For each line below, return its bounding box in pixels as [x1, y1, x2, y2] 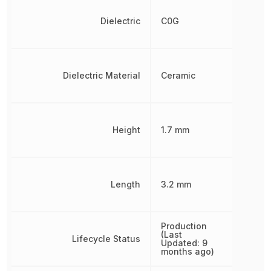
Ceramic [161, 70, 196, 80]
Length [111, 178, 141, 189]
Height [113, 124, 141, 135]
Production [161, 220, 207, 231]
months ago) [161, 246, 215, 256]
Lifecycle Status [72, 233, 141, 244]
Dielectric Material [63, 70, 141, 80]
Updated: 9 [161, 237, 208, 248]
